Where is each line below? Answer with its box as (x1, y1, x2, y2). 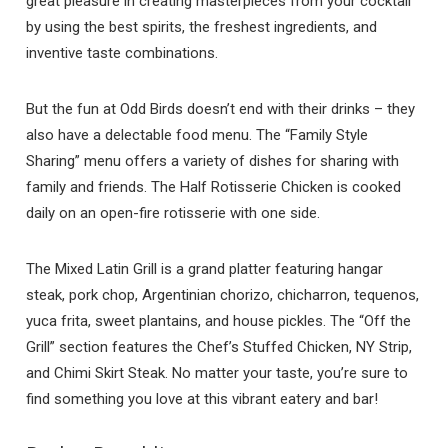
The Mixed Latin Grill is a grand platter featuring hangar (26, 260, 384, 279)
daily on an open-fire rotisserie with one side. (26, 204, 325, 223)
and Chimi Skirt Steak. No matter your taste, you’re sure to (26, 364, 409, 383)
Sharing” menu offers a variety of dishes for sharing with (26, 152, 400, 171)
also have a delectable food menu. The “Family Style (26, 126, 369, 145)
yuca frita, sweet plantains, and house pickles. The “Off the (26, 312, 412, 331)
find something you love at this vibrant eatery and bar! (26, 390, 379, 409)
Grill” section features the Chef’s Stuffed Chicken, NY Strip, (26, 338, 413, 357)
